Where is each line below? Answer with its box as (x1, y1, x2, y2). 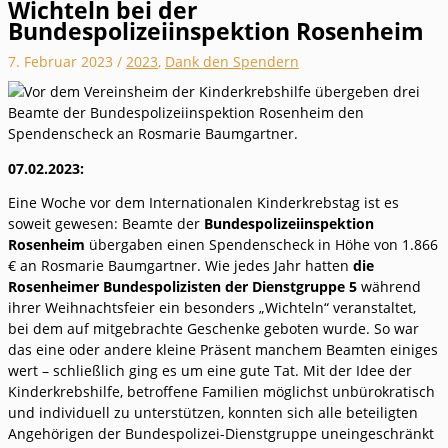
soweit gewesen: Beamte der (8, 214, 204, 234)
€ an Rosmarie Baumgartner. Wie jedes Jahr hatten (8, 256, 353, 276)
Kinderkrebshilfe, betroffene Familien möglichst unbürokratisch (8, 382, 435, 402)
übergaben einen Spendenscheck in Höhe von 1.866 (85, 235, 438, 255)
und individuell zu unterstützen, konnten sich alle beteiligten (8, 403, 418, 423)
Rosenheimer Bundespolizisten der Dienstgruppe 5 (8, 277, 361, 297)
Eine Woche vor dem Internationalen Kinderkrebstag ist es (8, 193, 399, 213)
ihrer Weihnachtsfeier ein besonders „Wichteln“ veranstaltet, (8, 298, 416, 318)
